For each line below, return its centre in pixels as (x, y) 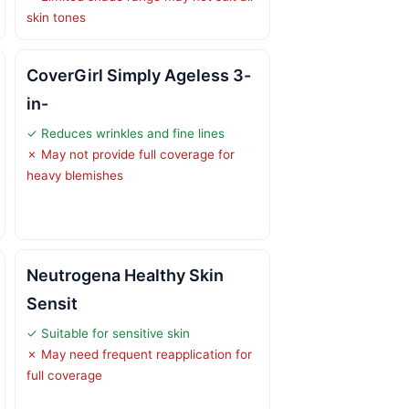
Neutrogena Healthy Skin (125, 275)
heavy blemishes (75, 175)
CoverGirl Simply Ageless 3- (139, 75)
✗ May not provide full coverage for (131, 154)
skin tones (56, 17)
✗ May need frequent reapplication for (139, 354)
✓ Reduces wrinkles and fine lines (126, 133)
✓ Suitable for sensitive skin (108, 333)
